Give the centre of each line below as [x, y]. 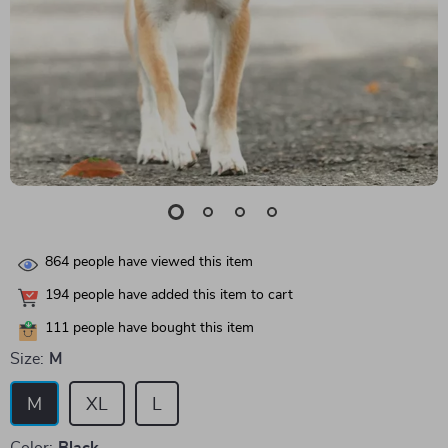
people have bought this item [161, 328]
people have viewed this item [161, 262]
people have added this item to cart [181, 295]
